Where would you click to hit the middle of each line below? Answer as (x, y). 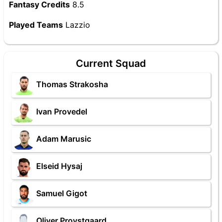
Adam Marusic (64, 139)
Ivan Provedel (62, 112)
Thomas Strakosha (72, 84)
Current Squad (111, 63)
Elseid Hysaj (59, 166)
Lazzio (77, 25)
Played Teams (36, 25)
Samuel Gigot (62, 194)
